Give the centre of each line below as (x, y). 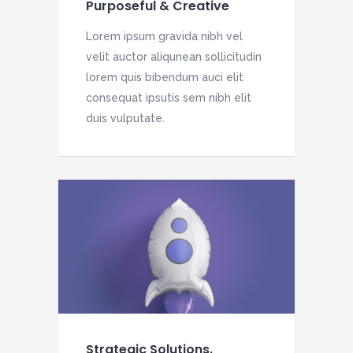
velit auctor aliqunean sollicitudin (174, 57)
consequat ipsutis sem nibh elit (169, 98)
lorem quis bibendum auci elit (165, 78)
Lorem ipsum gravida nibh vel (164, 37)
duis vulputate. (125, 119)
